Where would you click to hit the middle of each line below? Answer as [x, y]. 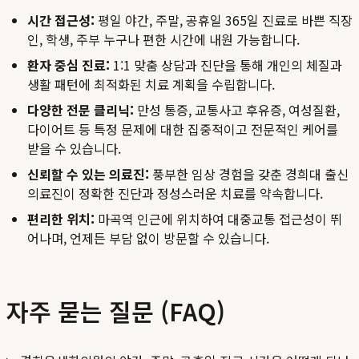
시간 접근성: [61, 20]
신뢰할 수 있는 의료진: [88, 174]
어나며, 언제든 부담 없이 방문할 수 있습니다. [148, 238]
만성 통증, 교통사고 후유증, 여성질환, [237, 110]
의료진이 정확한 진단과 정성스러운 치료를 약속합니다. [175, 194]
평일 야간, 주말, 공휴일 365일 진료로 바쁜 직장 [224, 20]
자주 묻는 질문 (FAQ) [116, 311]
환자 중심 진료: [69, 65]
